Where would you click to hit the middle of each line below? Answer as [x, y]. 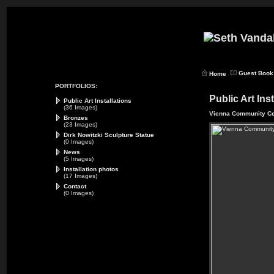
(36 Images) [80, 107]
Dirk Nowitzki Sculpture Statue [109, 135]
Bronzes [76, 118]
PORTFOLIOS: [76, 86]
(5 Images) [79, 159]
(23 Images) [80, 124]
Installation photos [91, 169]
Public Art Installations [98, 101]
